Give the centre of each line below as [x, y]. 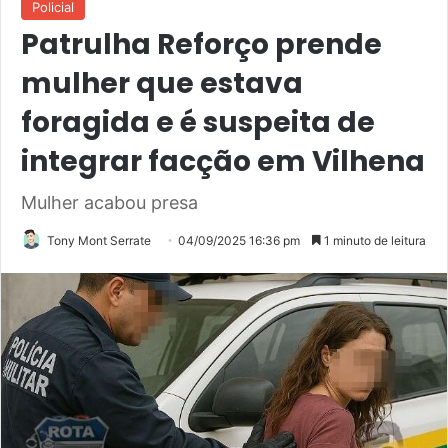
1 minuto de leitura [373, 241]
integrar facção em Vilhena [223, 162]
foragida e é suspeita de [198, 123]
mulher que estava [162, 84]
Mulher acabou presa [109, 203]
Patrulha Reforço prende [201, 45]
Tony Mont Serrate [99, 241]
